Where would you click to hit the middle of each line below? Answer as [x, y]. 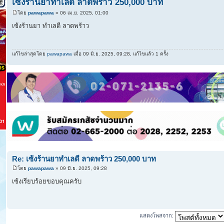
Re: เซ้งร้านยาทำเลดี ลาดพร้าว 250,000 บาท [84, 158]
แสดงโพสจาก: [157, 216]
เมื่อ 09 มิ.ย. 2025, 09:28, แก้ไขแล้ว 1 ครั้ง [120, 53]
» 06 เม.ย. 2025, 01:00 [81, 12]
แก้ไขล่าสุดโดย [29, 53]
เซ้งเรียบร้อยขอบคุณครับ [47, 181]
